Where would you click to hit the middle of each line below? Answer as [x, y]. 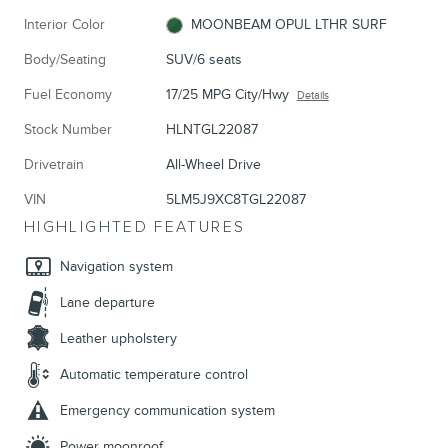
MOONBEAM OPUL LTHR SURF [289, 24]
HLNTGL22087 [211, 129]
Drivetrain [54, 164]
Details [312, 95]
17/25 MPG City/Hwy [227, 94]
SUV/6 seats [203, 59]
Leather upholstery [118, 338]
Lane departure [107, 302]
